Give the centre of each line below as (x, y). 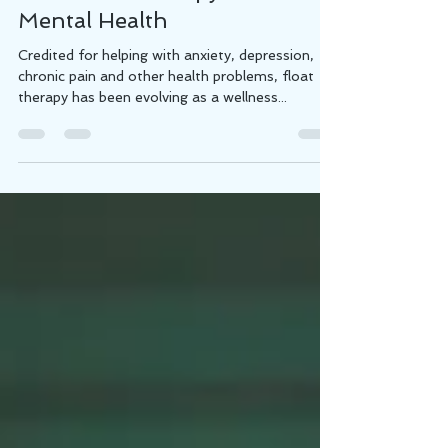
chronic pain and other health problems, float (166, 116)
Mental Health (93, 60)
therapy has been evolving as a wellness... (152, 137)
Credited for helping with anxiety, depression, (166, 95)
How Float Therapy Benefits (166, 30)
